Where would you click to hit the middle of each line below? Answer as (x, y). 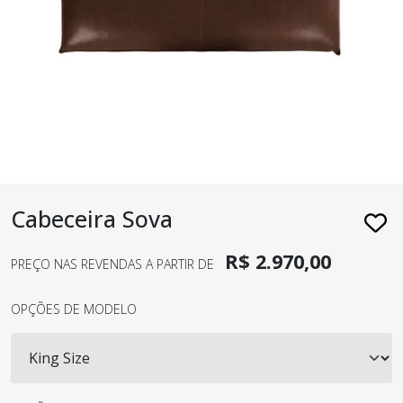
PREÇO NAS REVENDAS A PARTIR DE (114, 264)
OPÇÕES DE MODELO (74, 309)
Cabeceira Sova (92, 219)
